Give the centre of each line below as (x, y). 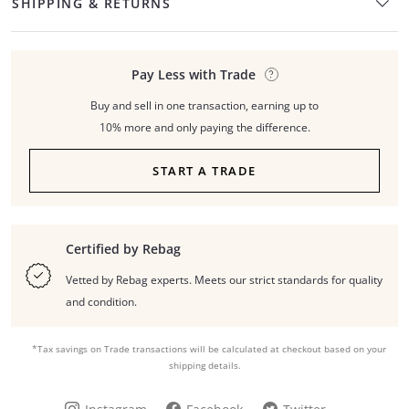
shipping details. (204, 365)
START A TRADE (204, 171)
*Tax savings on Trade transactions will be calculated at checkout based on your (209, 349)
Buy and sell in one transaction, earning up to (204, 105)
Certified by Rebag (123, 249)
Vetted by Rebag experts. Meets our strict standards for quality (224, 280)
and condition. (101, 302)
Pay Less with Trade (193, 74)
